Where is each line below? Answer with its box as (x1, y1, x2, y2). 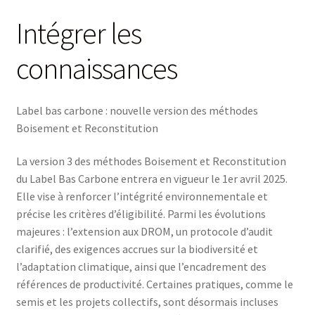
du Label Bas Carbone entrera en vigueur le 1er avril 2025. (15, 172, 288, 186)
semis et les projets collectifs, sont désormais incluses (15, 295, 278, 309)
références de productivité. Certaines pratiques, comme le (15, 277, 293, 292)
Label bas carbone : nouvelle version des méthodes (15, 103, 258, 117)
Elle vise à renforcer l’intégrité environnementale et (15, 189, 268, 204)
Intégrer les (15, 15, 141, 52)
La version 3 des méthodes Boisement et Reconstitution (15, 154, 286, 169)
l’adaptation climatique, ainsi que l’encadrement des (15, 259, 266, 274)
